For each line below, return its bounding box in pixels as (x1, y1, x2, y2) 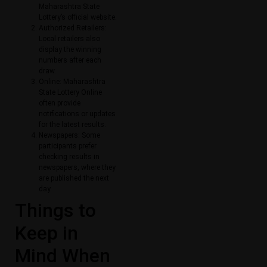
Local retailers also (39, 35, 100, 44)
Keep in (15, 222, 78, 245)
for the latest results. (39, 120, 106, 129)
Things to (15, 199, 96, 222)
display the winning (39, 45, 101, 54)
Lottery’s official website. (39, 13, 117, 22)
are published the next (39, 174, 109, 183)
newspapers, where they (39, 163, 116, 172)
